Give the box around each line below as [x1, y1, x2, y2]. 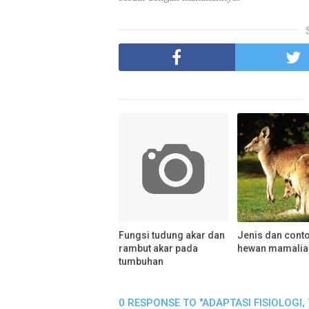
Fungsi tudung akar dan [119, 230, 225, 241]
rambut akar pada [119, 243, 198, 255]
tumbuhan [119, 256, 163, 268]
